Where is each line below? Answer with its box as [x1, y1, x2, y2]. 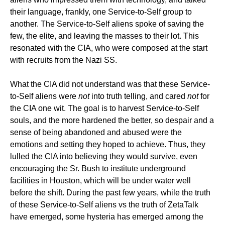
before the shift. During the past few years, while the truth [10, 188, 210, 197]
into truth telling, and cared [89, 92, 187, 100]
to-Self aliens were [10, 92, 78, 100]
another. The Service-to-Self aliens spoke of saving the [10, 20, 204, 28]
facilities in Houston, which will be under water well [10, 176, 191, 185]
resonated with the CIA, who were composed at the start [10, 44, 207, 52]
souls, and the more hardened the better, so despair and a [10, 116, 214, 125]
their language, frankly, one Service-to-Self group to [10, 8, 192, 16]
